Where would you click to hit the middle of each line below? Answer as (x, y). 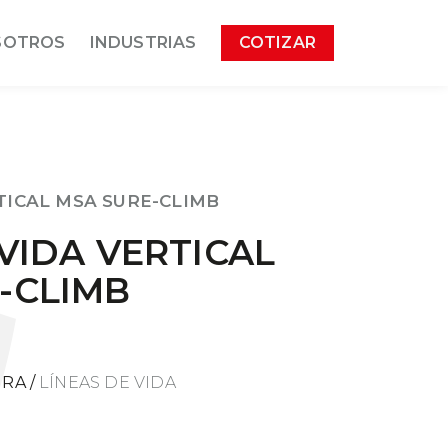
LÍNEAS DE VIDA (107, 382)
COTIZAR (277, 42)
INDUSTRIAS (143, 42)
